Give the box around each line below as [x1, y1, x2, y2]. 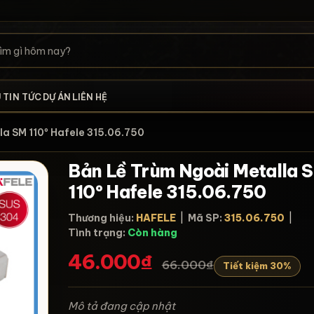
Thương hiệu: [68, 212, 135, 224]
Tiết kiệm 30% [222, 260, 292, 271]
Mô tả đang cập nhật [68, 299, 176, 313]
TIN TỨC [3, 91, 41, 102]
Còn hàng [128, 226, 178, 239]
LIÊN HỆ [71, 91, 107, 102]
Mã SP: [188, 212, 223, 224]
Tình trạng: [68, 226, 126, 239]
